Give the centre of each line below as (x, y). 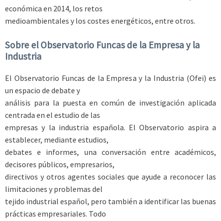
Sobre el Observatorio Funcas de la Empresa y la (102, 45)
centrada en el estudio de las (53, 115)
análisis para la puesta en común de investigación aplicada (110, 103)
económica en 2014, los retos (54, 8)
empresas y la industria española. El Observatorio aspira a (110, 128)
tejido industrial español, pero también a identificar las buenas (110, 202)
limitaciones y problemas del (54, 189)
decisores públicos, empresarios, (60, 165)
